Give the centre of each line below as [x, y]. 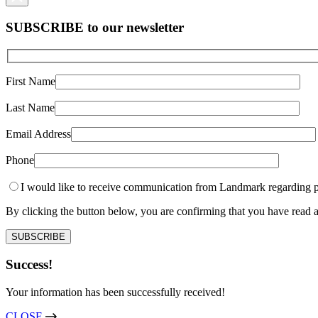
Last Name [30, 107]
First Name [31, 81]
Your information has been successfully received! [115, 292]
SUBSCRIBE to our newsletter [95, 28]
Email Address [38, 133]
